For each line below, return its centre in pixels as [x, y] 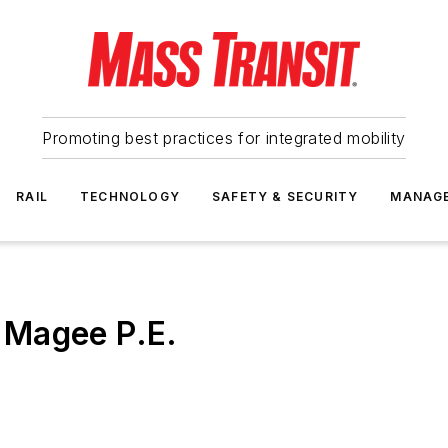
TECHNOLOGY [130, 196]
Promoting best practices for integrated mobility [224, 138]
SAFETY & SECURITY [285, 196]
